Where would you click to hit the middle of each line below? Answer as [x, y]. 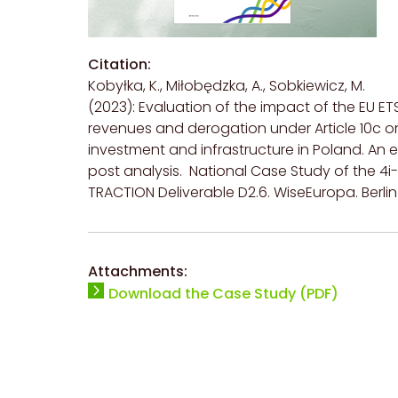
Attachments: [138, 272]
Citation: [119, 65]
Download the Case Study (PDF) [223, 294]
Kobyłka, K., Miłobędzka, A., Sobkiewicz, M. [227, 86]
